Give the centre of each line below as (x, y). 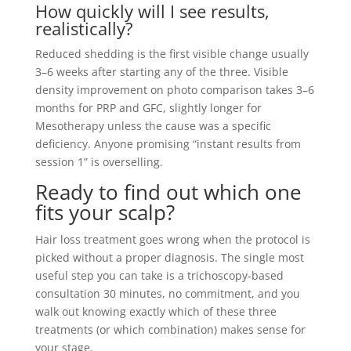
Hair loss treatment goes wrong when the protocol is (172, 239)
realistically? (84, 28)
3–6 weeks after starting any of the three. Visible (161, 71)
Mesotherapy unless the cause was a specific (153, 125)
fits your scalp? (105, 212)
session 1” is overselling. (99, 161)
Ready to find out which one (168, 192)
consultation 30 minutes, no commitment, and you (167, 293)
